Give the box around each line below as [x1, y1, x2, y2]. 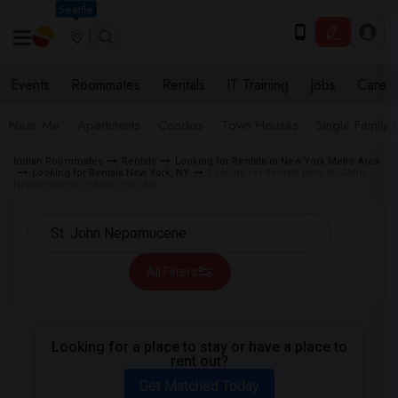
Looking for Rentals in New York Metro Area [175, 155, 379, 167]
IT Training [227, 75, 289, 95]
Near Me [9, 115, 60, 135]
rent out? [170, 353, 228, 370]
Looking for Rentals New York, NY [32, 167, 189, 179]
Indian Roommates [13, 155, 103, 167]
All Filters [146, 265, 197, 279]
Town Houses [221, 115, 298, 135]
